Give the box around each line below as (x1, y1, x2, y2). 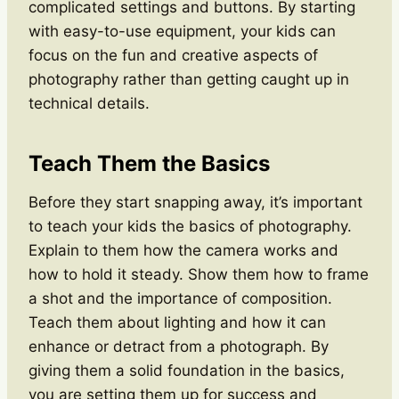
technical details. (28, 94, 150, 112)
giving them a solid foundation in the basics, (28, 361, 345, 379)
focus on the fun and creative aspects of (28, 45, 318, 64)
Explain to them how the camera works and (28, 240, 338, 259)
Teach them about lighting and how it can (28, 313, 326, 331)
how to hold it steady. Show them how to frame (28, 265, 369, 283)
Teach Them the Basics (28, 150, 270, 176)
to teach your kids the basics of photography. (28, 216, 352, 235)
